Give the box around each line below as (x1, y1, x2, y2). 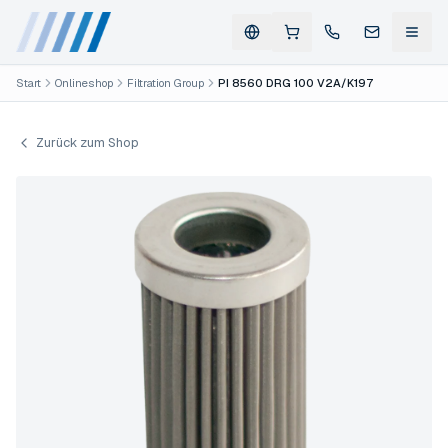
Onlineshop (55, 76, 113, 90)
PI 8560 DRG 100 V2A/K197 (218, 76, 373, 90)
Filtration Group (127, 76, 204, 90)
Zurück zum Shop (36, 134, 139, 151)
